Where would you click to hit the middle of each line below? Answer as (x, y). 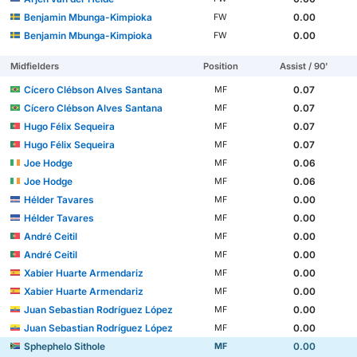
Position (220, 66)
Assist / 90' (304, 66)
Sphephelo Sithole (65, 346)
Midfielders (35, 66)
